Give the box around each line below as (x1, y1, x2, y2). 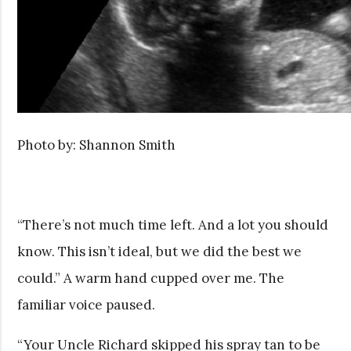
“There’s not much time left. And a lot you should (17, 215, 329, 233)
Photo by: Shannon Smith (17, 136, 176, 154)
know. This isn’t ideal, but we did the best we (17, 242, 302, 260)
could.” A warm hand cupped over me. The (17, 269, 285, 287)
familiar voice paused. (17, 295, 156, 313)
